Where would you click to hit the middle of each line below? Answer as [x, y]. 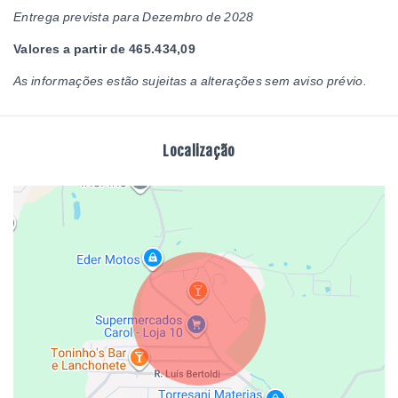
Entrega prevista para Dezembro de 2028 [134, 17]
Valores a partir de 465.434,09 [104, 49]
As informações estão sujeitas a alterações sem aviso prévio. [190, 81]
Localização [199, 151]
